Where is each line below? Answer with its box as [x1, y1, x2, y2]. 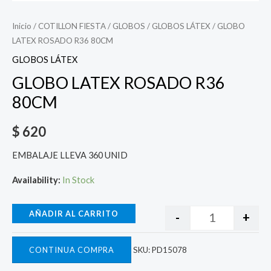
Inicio [12, 21, 31, 31]
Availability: [12, 175, 60, 186]
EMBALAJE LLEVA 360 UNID [12, 149, 128, 160]
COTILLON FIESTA [38, 21, 106, 31]
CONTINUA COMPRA [29, 245, 114, 255]
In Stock [62, 175, 94, 186]
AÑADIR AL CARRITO [29, 208, 119, 218]
